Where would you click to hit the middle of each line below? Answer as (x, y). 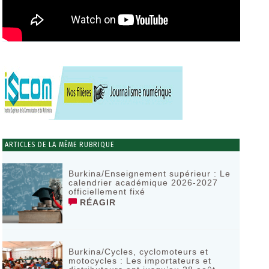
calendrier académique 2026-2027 (143, 183)
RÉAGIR (96, 202)
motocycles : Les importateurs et (140, 261)
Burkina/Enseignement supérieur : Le (149, 174)
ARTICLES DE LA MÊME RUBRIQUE (58, 145)
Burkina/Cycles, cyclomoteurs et (138, 252)
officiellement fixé (107, 192)
